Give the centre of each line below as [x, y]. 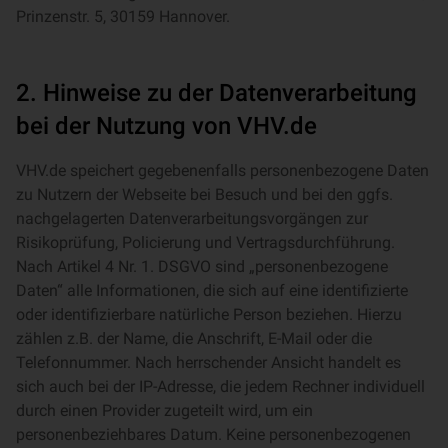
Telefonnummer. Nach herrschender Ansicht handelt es [208, 362]
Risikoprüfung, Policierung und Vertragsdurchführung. [205, 242]
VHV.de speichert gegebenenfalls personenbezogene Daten [222, 170]
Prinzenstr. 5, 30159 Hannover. [123, 16]
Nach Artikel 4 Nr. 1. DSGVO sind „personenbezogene [202, 266]
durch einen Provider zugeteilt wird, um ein [164, 410]
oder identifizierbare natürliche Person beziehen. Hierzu [209, 314]
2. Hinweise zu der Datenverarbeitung [216, 93]
